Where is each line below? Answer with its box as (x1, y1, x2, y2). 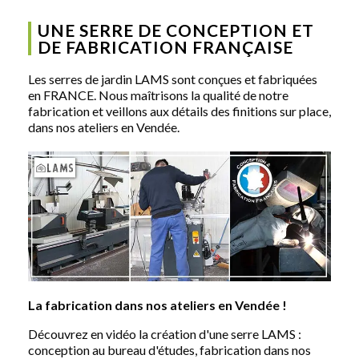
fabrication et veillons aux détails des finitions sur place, (28, 103, 331, 119)
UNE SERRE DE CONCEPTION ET (38, 19, 314, 40)
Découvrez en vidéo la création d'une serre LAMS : (28, 325, 301, 341)
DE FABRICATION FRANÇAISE (38, 36, 293, 57)
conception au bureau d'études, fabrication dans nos (28, 341, 311, 357)
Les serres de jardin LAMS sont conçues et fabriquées (28, 71, 317, 87)
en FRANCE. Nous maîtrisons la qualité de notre (28, 87, 288, 103)
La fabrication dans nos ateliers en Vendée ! (28, 296, 287, 313)
